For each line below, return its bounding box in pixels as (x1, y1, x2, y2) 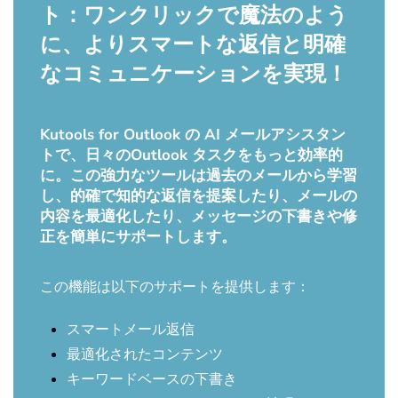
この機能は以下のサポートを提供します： (40, 276, 310, 295)
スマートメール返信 (67, 319, 195, 338)
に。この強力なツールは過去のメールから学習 (40, 164, 357, 186)
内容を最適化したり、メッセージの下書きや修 (40, 205, 357, 227)
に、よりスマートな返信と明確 (40, 29, 346, 59)
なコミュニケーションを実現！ (40, 59, 347, 88)
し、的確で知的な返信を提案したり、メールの (40, 185, 357, 206)
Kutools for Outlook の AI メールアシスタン (40, 123, 346, 145)
